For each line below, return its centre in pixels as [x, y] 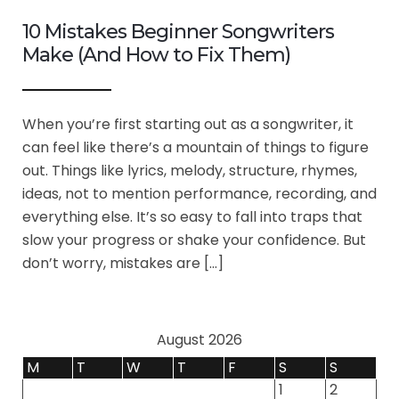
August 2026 [199, 340]
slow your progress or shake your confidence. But [194, 240]
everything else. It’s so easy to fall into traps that [192, 217]
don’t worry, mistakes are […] [123, 264]
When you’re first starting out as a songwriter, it [188, 125]
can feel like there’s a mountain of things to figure [195, 148]
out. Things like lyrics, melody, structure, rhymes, [190, 171]
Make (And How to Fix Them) [156, 55]
